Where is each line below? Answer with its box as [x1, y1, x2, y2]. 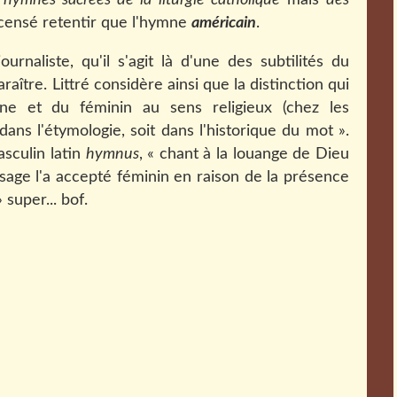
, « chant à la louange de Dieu [138, 146, 350, 162]
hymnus [85, 146, 139, 162]
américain [191, 15, 256, 31]
